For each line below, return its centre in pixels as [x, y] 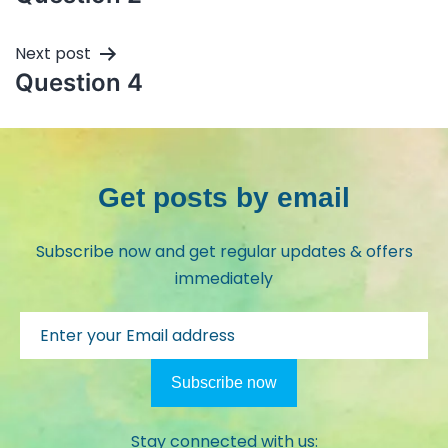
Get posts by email [224, 197]
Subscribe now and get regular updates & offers [224, 251]
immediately [224, 278]
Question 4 [79, 82]
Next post [53, 53]
